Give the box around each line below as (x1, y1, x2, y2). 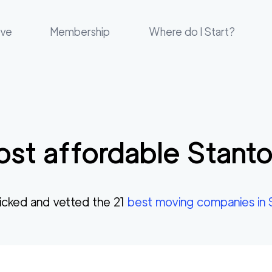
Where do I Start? (148, 25, 235, 38)
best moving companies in (127, 195, 268, 209)
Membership (50, 25, 110, 38)
